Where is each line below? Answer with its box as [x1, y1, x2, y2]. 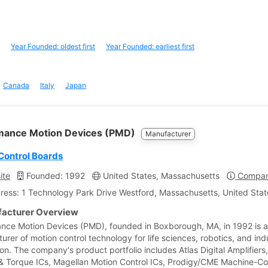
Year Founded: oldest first [11, 42, 95, 51]
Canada [3, 81, 29, 90]
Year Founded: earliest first [106, 42, 194, 51]
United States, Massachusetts [100, 170, 220, 181]
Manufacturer [145, 129, 191, 138]
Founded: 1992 [24, 170, 86, 181]
